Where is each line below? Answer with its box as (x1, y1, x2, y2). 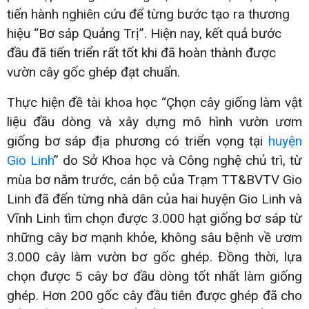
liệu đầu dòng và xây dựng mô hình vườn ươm (7, 113, 302, 130)
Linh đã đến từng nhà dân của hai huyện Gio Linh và (7, 190, 302, 207)
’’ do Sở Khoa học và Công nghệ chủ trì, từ (54, 152, 303, 168)
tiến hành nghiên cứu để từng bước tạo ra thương (7, 6, 290, 22)
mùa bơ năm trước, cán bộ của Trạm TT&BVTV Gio (7, 171, 302, 188)
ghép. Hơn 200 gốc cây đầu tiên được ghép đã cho (7, 287, 302, 303)
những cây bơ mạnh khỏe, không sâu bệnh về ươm (7, 229, 302, 246)
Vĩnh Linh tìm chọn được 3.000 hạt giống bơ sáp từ (7, 210, 302, 226)
